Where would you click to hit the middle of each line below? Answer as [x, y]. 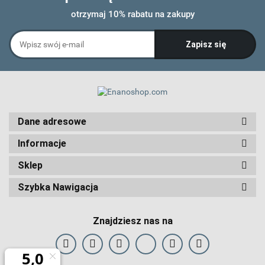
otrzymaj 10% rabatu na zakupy [132, 14]
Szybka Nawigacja [58, 187]
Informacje [42, 143]
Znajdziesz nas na [132, 221]
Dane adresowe [52, 121]
